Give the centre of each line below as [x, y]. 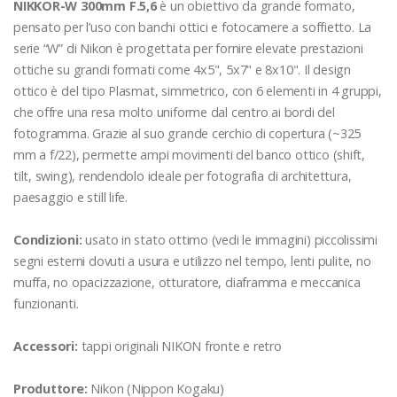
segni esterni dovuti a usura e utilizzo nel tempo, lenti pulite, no [192, 261]
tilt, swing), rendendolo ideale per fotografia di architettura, [183, 175]
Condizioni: [48, 239]
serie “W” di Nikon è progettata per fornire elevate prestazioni [188, 48]
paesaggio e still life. [71, 197]
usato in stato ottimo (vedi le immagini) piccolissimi [230, 239]
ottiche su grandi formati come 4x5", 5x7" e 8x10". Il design [183, 69]
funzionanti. [46, 303]
